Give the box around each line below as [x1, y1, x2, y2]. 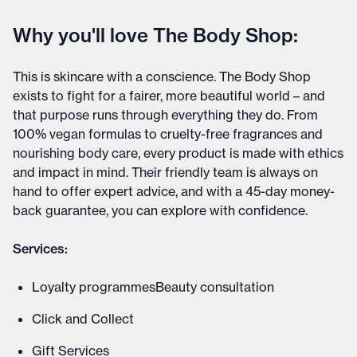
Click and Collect [32, 311, 134, 327]
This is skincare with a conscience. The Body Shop [13, 69, 311, 84]
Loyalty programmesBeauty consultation [32, 279, 274, 295]
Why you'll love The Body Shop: [13, 23, 298, 47]
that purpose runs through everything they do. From [13, 107, 318, 123]
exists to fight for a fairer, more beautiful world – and [13, 88, 325, 104]
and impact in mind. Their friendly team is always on [13, 164, 318, 180]
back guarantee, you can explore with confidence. [13, 202, 308, 218]
